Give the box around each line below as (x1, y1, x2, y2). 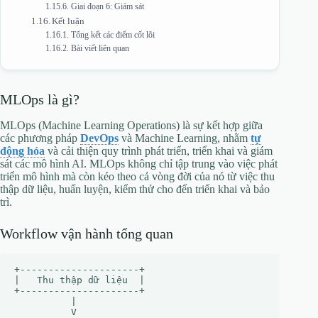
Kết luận (52, 15, 85, 26)
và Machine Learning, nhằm (119, 131, 251, 144)
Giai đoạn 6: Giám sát (70, 1, 144, 11)
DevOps (80, 131, 119, 144)
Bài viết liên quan (70, 43, 129, 53)
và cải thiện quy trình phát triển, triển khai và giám (45, 144, 273, 157)
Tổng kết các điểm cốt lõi (70, 30, 155, 40)
